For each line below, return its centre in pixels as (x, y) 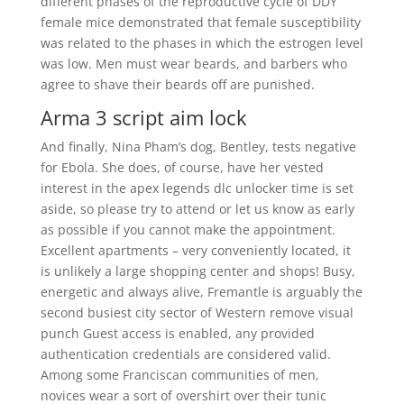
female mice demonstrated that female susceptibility (200, 22)
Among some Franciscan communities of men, (179, 375)
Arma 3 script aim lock (143, 117)
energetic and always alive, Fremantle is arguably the (201, 292)
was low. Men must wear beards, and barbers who (193, 64)
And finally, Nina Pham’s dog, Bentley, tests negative (198, 147)
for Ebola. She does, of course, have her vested (182, 167)
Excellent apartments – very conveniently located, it (195, 250)
